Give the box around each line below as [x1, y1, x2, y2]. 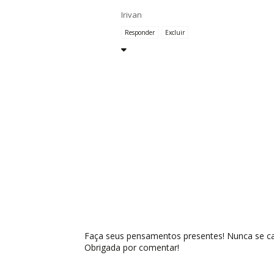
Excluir [165, 28, 185, 37]
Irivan [121, 9, 142, 20]
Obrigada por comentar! [84, 242, 179, 253]
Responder [125, 28, 155, 37]
